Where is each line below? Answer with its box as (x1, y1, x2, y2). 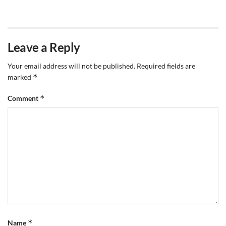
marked (8, 72, 33, 81)
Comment (8, 93, 40, 102)
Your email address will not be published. (8, 61, 135, 70)
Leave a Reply (8, 39, 80, 54)
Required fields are (137, 61, 195, 70)
